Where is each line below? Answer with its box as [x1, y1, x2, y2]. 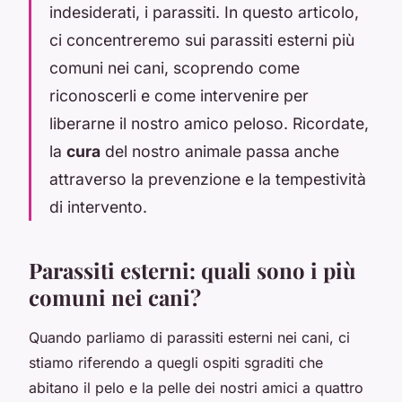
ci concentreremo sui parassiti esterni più [49, 30, 354, 49]
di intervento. [49, 197, 147, 216]
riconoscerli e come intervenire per [49, 85, 309, 105]
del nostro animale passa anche [100, 141, 339, 161]
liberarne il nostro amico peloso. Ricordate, [49, 113, 369, 133]
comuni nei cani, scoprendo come [49, 57, 300, 77]
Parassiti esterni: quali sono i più [29, 255, 356, 284]
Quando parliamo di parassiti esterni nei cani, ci [29, 328, 350, 346]
